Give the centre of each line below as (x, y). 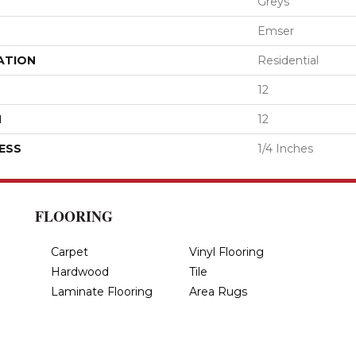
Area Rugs (218, 291)
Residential (288, 60)
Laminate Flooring (102, 291)
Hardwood (80, 271)
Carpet (70, 252)
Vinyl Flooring (226, 252)
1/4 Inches (285, 148)
